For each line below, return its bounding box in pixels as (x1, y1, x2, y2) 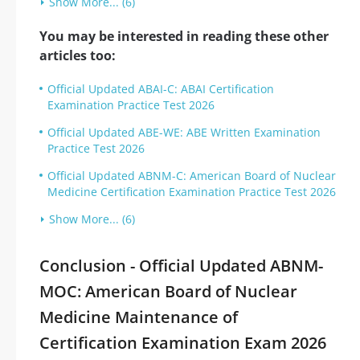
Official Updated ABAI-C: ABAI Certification (47, 81, 274, 97)
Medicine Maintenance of (39, 306, 238, 329)
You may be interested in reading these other (39, 27, 329, 46)
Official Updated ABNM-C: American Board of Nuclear (47, 168, 336, 184)
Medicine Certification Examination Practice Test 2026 (47, 184, 336, 200)
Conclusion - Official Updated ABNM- (39, 255, 323, 277)
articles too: (39, 47, 116, 65)
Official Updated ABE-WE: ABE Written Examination (47, 125, 321, 141)
